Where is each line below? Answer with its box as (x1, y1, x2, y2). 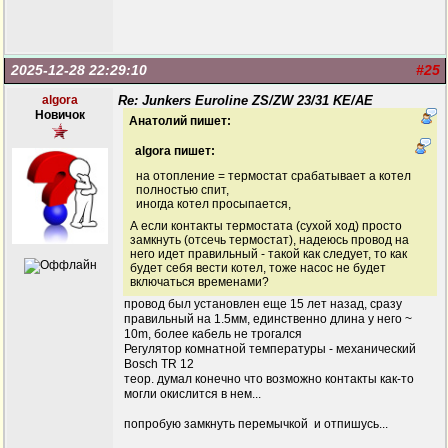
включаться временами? (130, 275, 269, 289)
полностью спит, (136, 183, 229, 197)
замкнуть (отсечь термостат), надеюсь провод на (130, 233, 409, 247)
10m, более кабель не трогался (124, 327, 302, 341)
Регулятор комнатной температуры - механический (124, 342, 416, 356)
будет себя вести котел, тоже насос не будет (130, 261, 386, 275)
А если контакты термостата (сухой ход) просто (130, 219, 402, 233)
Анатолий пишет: (129, 114, 231, 128)
